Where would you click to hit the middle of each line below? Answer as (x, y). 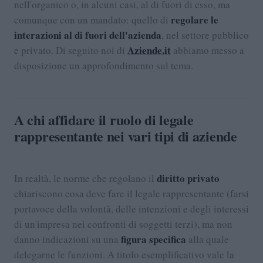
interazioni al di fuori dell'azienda (88, 35)
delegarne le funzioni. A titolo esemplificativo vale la (124, 255)
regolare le (195, 19)
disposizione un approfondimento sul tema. (104, 65)
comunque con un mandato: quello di (92, 19)
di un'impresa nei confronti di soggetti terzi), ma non (123, 224)
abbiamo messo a (208, 50)
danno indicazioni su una (68, 240)
